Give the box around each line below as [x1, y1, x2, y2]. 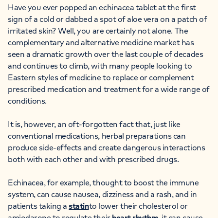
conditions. [8, 95, 47, 106]
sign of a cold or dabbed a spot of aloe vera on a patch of [8, 14, 207, 24]
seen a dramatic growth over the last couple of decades [8, 49, 203, 59]
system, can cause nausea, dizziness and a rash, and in [8, 189, 197, 199]
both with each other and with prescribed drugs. [8, 154, 181, 164]
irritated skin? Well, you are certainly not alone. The [8, 25, 188, 36]
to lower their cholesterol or [89, 200, 188, 211]
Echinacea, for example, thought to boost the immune [8, 177, 199, 187]
